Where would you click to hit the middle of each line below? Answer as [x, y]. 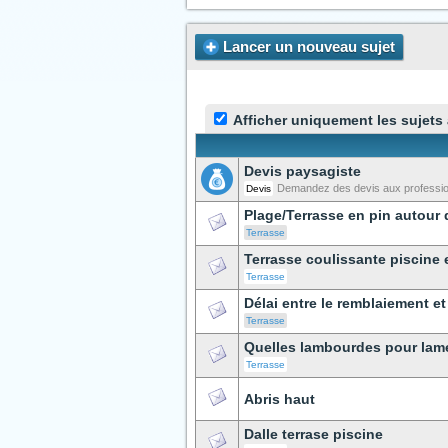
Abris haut [279, 399]
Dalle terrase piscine [313, 434]
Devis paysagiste [302, 171]
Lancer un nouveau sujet [307, 46]
